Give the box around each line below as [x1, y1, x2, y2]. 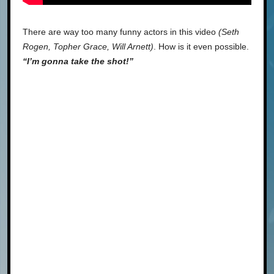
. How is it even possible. [154, 42, 249, 52]
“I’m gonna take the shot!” [23, 56, 133, 67]
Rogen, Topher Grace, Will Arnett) [23, 42, 154, 52]
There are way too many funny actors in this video [23, 27, 218, 37]
